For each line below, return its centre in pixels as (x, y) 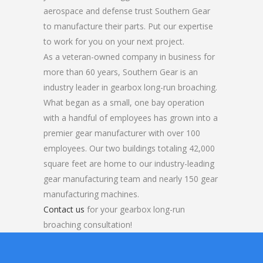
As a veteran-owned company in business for (129, 57)
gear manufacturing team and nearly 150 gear (131, 179)
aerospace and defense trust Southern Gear (127, 11)
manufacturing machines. (91, 194)
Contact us (64, 209)
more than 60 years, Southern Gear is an (121, 72)
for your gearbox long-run (135, 209)
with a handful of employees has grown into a (131, 118)
